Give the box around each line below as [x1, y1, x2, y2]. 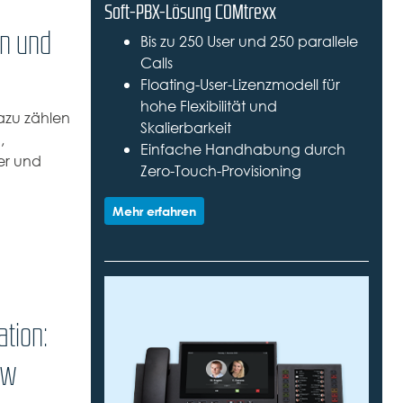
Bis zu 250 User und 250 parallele [139, 31, 358, 53]
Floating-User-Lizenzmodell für [139, 75, 340, 96]
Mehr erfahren [112, 201, 196, 221]
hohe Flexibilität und [139, 96, 277, 118]
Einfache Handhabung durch [139, 139, 345, 161]
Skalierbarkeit [139, 118, 231, 139]
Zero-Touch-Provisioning [139, 161, 301, 183]
